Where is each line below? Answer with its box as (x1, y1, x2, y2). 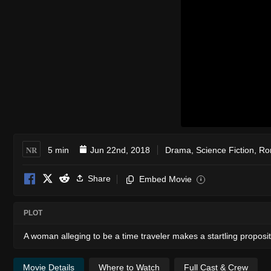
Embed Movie (139, 174, 192, 184)
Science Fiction (196, 145, 254, 155)
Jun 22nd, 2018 (90, 145, 150, 155)
